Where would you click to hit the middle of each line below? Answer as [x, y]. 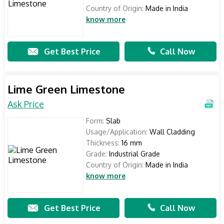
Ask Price [26, 104]
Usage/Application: [117, 132]
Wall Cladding [171, 132]
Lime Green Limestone [66, 89]
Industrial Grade [133, 154]
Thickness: [103, 143]
